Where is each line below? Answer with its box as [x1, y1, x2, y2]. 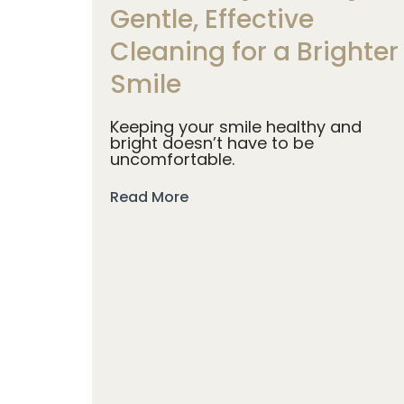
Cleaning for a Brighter [110, 34, 399, 70]
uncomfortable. [110, 148, 234, 171]
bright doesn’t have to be [110, 132, 314, 155]
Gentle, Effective [110, 2, 314, 38]
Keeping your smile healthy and [110, 115, 362, 139]
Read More [110, 187, 188, 208]
